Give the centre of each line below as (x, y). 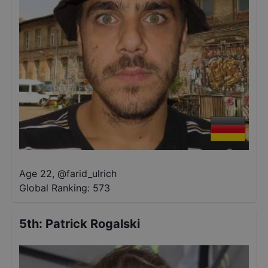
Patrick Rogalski (93, 224)
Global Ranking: (54, 188)
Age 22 (36, 173)
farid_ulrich (92, 173)
